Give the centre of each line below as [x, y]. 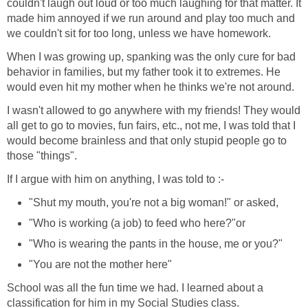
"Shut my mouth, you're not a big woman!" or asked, [154, 202]
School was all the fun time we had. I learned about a [135, 287]
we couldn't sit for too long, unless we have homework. [139, 33]
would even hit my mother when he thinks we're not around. [151, 87]
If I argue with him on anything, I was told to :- [115, 179]
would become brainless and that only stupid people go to [147, 140]
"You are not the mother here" [100, 264]
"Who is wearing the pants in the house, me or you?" [156, 243]
